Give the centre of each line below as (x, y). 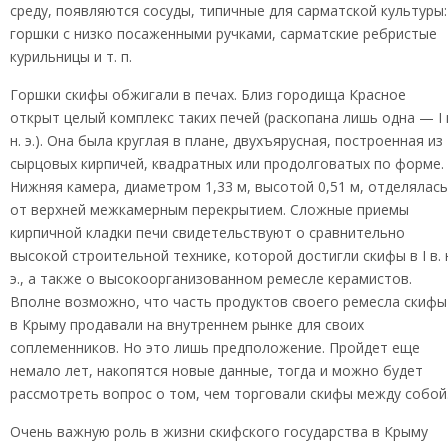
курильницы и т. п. (71, 56)
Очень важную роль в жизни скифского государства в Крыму (219, 431)
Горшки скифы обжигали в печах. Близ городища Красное (208, 94)
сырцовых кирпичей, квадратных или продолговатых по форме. (227, 163)
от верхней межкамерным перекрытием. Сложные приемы (209, 209)
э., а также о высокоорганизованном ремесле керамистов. (211, 278)
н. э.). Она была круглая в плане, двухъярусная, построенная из (226, 140)
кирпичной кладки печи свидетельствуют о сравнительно (207, 232)
